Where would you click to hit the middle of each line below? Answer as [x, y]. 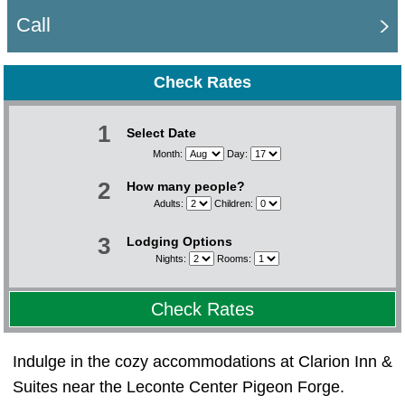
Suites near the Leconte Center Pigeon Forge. [179, 387]
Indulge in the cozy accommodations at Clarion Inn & [202, 362]
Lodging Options [179, 241]
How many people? [186, 186]
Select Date [161, 133]
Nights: [172, 259]
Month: [169, 154]
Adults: [170, 203]
